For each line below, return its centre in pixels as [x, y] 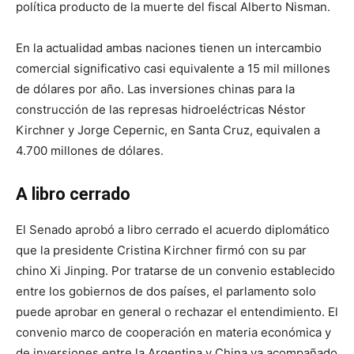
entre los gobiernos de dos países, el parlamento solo [166, 291]
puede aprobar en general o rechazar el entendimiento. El [177, 312]
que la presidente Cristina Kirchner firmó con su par [161, 250]
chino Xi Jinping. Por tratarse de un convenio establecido [175, 271]
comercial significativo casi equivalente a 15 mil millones [173, 68]
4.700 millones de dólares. [90, 151]
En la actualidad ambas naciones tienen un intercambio [169, 48]
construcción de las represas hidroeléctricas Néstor [161, 109]
